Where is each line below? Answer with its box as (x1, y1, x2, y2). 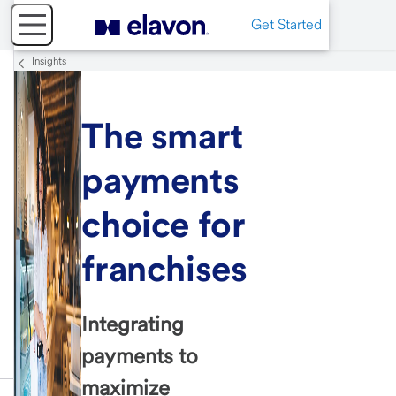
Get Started (251, 16, 322, 33)
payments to (81, 343, 199, 369)
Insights (32, 55, 66, 67)
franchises (81, 247, 247, 291)
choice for (81, 203, 245, 247)
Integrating (81, 311, 185, 338)
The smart (81, 115, 243, 158)
